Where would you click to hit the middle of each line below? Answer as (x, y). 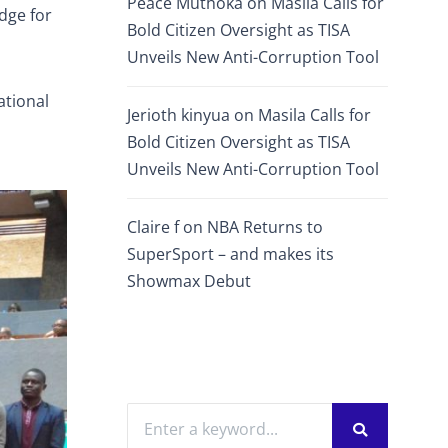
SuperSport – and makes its (230, 254)
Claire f (153, 227)
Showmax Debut (191, 281)
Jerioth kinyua (178, 115)
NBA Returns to (265, 227)
